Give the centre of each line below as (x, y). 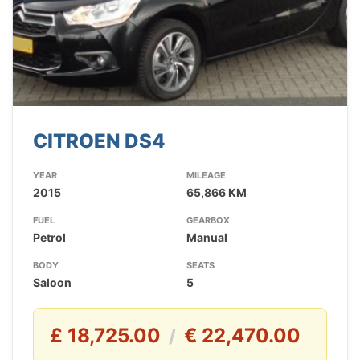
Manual (207, 238)
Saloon (52, 283)
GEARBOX (208, 221)
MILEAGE (206, 176)
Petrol (49, 238)
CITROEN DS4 (99, 141)
